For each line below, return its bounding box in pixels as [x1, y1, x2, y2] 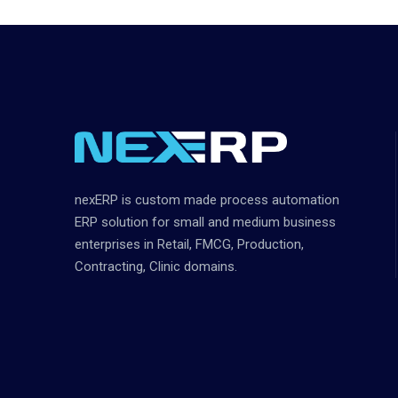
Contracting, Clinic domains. [75, 258, 237, 275]
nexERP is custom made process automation [75, 191, 339, 208]
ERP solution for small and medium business [75, 213, 336, 230]
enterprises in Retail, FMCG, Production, [75, 235, 304, 252]
